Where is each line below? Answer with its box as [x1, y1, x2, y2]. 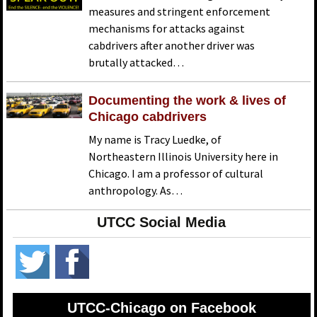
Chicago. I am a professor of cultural [88, 166, 264, 181]
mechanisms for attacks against [88, 21, 246, 36]
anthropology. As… [88, 183, 183, 198]
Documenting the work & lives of [88, 93, 287, 108]
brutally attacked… [88, 55, 185, 70]
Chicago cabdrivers [88, 110, 207, 125]
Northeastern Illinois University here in [88, 149, 279, 164]
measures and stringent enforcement [88, 4, 271, 19]
